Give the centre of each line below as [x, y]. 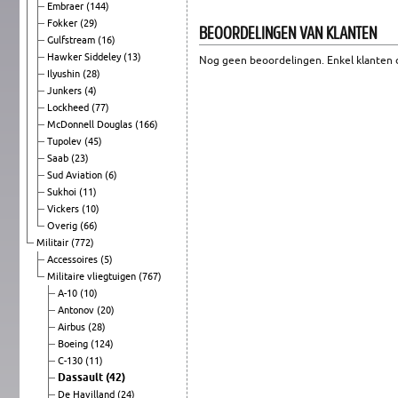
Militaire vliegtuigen [93, 276]
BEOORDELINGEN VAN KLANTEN [288, 32]
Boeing [74, 343]
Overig [64, 225]
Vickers [64, 208]
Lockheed [69, 107]
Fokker [64, 23]
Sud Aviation [76, 175]
